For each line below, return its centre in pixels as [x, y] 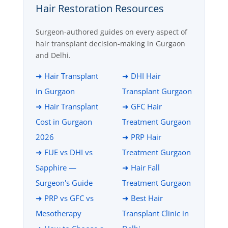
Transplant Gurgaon [157, 91]
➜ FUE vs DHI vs [64, 152]
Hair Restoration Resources [99, 8]
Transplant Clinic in [155, 213]
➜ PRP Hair [141, 137]
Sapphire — [56, 167]
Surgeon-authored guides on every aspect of [111, 32]
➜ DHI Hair [141, 76]
